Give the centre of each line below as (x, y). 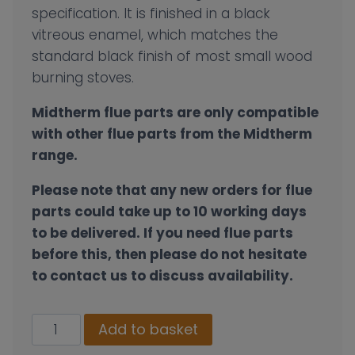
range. (55, 156)
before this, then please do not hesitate (169, 255)
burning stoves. (83, 78)
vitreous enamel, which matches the (155, 35)
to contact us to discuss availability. (162, 276)
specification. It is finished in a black (151, 14)
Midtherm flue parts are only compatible (175, 113)
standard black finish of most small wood (172, 57)
